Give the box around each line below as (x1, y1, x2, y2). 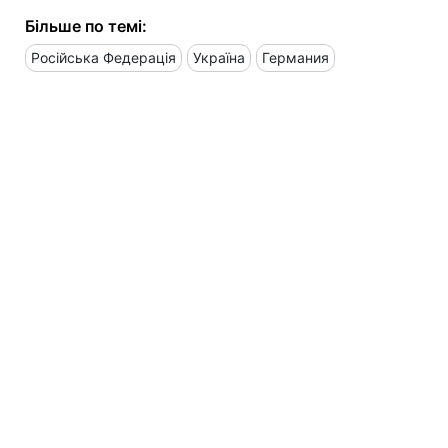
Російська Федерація (31, 48, 176, 66)
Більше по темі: (25, 15, 147, 36)
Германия (262, 48, 329, 66)
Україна (193, 48, 245, 66)
